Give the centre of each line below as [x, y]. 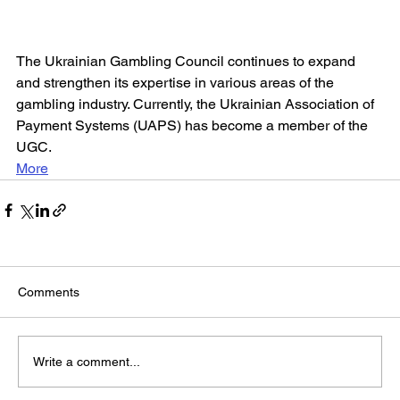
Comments [49, 292]
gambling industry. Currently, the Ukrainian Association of [197, 104]
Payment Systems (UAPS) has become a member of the [194, 126]
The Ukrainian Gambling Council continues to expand [187, 62]
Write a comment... [87, 361]
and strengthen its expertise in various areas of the [177, 83]
